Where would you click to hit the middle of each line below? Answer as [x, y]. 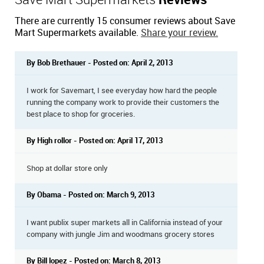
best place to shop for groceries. [81, 114]
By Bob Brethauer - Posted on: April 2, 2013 [100, 63]
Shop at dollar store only [67, 169]
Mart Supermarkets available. [78, 33]
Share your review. [179, 33]
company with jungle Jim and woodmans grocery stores [121, 235]
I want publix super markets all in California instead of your [125, 223]
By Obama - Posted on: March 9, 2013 [90, 195]
